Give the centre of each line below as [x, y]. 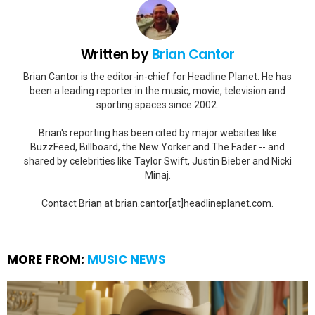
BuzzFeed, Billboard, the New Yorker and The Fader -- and [157, 147]
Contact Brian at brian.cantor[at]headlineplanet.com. [157, 203]
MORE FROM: [47, 259]
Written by [116, 54]
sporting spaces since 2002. [157, 104]
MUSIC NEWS [127, 259]
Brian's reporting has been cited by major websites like [157, 133]
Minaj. [157, 175]
